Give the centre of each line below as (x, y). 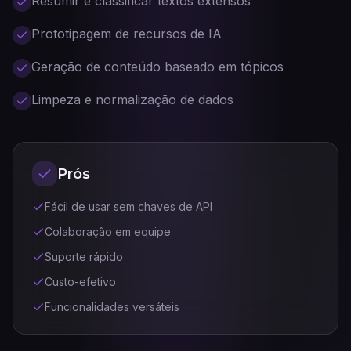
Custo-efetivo (80, 282)
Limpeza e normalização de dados (132, 100)
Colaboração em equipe (108, 232)
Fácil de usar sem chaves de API (128, 206)
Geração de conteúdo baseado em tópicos (157, 67)
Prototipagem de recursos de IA (127, 34)
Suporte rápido (84, 257)
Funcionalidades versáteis (112, 307)
